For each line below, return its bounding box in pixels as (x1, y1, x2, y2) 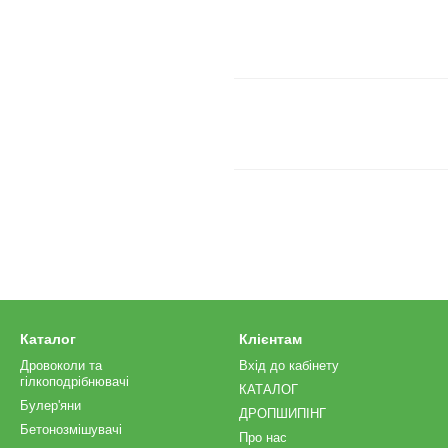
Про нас (239, 430, 287, 445)
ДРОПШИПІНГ (239, 406, 326, 421)
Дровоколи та (20, 358, 102, 373)
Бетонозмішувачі (20, 422, 122, 437)
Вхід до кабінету (239, 358, 339, 373)
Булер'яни (20, 398, 81, 413)
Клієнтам (239, 331, 302, 347)
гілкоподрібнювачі (20, 374, 129, 389)
